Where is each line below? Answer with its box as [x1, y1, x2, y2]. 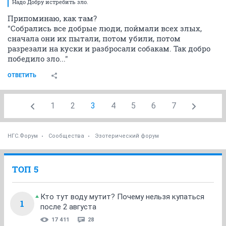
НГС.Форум [8, 133, 38, 140]
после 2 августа [40, 202, 96, 212]
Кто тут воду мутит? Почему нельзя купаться [40, 192, 204, 202]
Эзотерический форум [95, 133, 159, 140]
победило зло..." [8, 53, 68, 64]
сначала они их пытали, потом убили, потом [8, 33, 181, 44]
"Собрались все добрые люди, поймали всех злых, [8, 23, 202, 34]
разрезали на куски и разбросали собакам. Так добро [8, 43, 210, 54]
